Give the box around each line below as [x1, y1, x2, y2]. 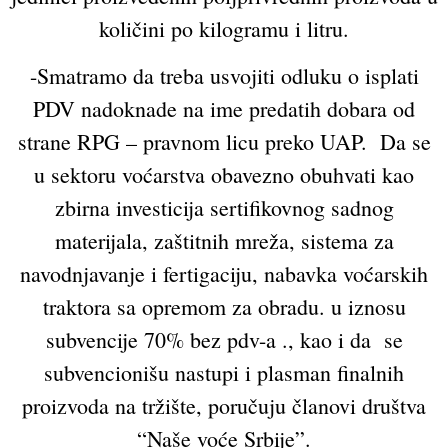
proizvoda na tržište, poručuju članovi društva [22, 391, 426, 421]
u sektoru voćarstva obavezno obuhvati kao [34, 160, 414, 190]
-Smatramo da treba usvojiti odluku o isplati [29, 61, 419, 91]
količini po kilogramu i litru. [99, 13, 349, 43]
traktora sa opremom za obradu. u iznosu [42, 292, 406, 322]
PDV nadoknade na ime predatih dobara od [33, 94, 415, 124]
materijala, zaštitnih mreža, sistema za [54, 226, 394, 256]
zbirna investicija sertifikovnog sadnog [54, 193, 394, 223]
